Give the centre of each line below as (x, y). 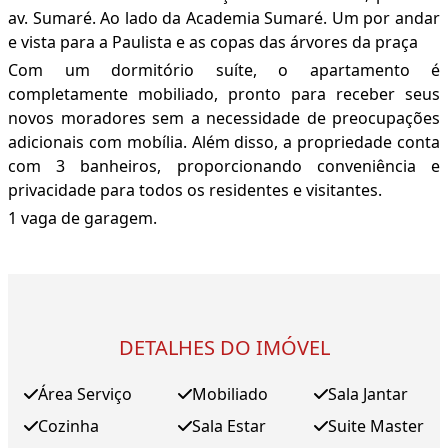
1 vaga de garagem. (82, 218)
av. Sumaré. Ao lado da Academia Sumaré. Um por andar (224, 18)
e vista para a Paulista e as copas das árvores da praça (213, 42)
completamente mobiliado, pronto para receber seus (224, 94)
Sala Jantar (368, 394)
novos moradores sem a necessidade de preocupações (224, 118)
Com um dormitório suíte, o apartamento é (224, 70)
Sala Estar (229, 426)
